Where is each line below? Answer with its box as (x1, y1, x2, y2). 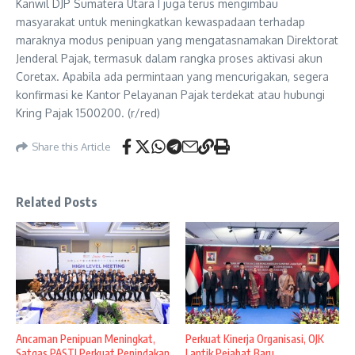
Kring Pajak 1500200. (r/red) (16, 106, 160, 120)
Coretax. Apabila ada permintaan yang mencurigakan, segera (16, 70, 329, 83)
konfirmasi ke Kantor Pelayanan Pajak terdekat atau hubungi (16, 88, 325, 101)
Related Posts (16, 194, 98, 210)
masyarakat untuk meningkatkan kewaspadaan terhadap (16, 15, 305, 29)
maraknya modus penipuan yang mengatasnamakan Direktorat (16, 33, 338, 47)
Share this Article (32, 139, 111, 153)
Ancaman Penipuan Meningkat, (16, 332, 155, 346)
